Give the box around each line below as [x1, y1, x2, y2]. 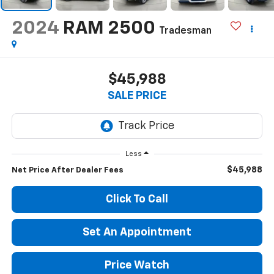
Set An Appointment [83, 227, 191, 239]
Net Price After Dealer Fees [11, 166, 124, 175]
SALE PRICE [108, 91, 166, 102]
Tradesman [158, 26, 212, 36]
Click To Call [106, 194, 168, 206]
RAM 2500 [62, 19, 155, 38]
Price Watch [105, 260, 169, 272]
